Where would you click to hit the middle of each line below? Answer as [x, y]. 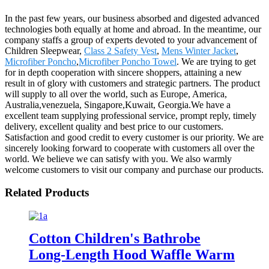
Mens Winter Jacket [199, 50]
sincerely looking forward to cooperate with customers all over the [130, 148]
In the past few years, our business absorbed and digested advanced [132, 18]
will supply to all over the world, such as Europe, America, [116, 94]
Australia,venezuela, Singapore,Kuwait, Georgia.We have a [118, 104]
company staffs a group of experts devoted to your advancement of [131, 40]
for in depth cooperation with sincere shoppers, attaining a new [123, 72]
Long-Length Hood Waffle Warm [132, 254]
